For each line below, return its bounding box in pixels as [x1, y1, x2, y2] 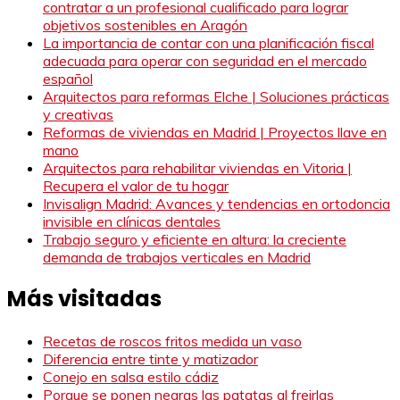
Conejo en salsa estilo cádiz [43, 368, 219, 387]
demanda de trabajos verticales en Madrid [43, 247, 311, 266]
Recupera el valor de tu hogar [43, 176, 229, 195]
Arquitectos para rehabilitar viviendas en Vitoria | [43, 158, 352, 177]
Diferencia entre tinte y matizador [43, 350, 258, 369]
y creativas [43, 104, 113, 123]
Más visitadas [7, 284, 162, 314]
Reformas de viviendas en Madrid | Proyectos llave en [43, 122, 387, 141]
